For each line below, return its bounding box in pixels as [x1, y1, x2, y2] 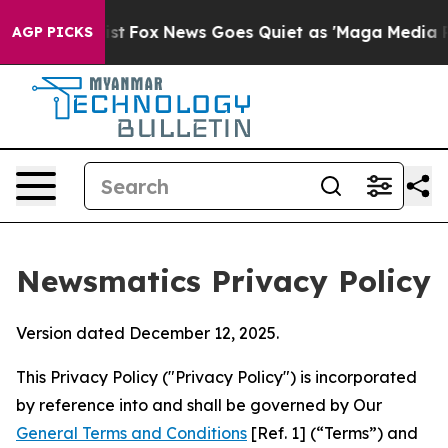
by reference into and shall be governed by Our [16, 395, 382, 415]
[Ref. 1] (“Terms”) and [247, 423, 418, 443]
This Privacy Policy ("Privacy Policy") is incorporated [16, 367, 417, 387]
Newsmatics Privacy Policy [16, 262, 431, 300]
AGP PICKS [12, 23, 93, 41]
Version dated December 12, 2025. [16, 323, 279, 343]
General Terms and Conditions [16, 423, 247, 443]
